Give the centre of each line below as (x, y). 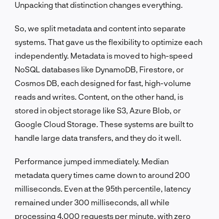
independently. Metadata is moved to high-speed (104, 55)
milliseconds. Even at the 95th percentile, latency (103, 188)
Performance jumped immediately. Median (92, 161)
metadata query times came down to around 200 (102, 175)
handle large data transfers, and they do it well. (98, 137)
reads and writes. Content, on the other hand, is (99, 96)
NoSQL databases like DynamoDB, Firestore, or (99, 69)
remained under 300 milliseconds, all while (92, 202)
